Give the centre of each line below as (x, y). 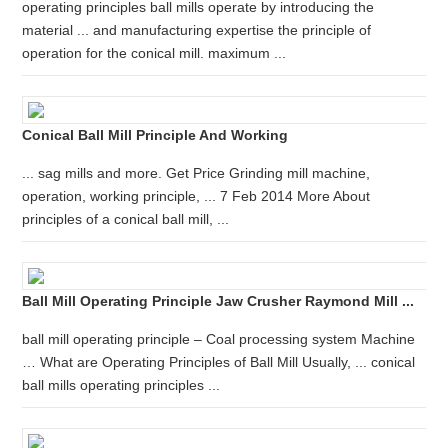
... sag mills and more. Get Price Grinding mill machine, (196, 173)
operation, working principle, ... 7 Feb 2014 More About (196, 196)
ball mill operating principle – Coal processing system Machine (219, 339)
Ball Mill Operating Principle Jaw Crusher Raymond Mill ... (218, 301)
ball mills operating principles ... (121, 385)
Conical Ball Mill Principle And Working (155, 135)
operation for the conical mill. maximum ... (154, 53)
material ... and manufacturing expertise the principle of (197, 30)
